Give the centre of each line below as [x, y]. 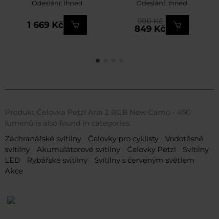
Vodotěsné [184, 139]
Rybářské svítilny [58, 160]
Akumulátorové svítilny [79, 150]
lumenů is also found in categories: [68, 123]
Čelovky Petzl [153, 150]
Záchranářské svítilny [44, 139]
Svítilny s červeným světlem [144, 160]
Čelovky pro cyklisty [124, 139]
